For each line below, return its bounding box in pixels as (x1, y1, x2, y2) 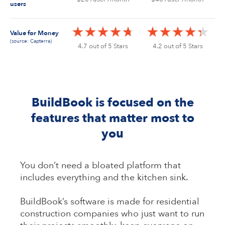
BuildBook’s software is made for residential (20, 195, 199, 207)
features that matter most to (31, 110, 194, 127)
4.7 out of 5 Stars (78, 42, 129, 51)
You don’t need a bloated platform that (20, 159, 181, 171)
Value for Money (10, 29, 59, 38)
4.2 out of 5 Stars (152, 42, 203, 51)
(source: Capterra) (10, 38, 52, 45)
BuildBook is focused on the (31, 94, 194, 111)
